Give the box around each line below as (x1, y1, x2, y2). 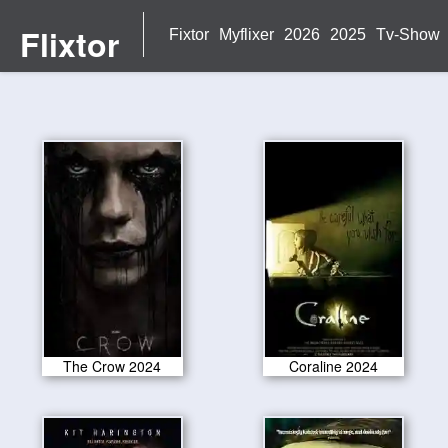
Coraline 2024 (289, 356, 379, 376)
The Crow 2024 (63, 356, 162, 376)
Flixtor (19, 21, 119, 67)
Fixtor (169, 26, 209, 43)
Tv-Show (376, 26, 440, 43)
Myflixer (219, 26, 274, 43)
